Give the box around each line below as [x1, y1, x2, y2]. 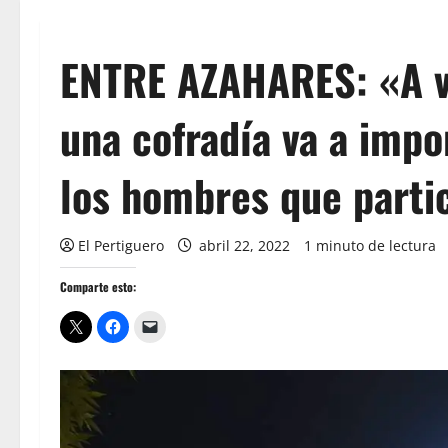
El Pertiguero [78, 236, 164, 255]
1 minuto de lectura [304, 236, 436, 255]
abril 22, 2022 [195, 236, 294, 255]
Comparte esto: [60, 278, 136, 295]
